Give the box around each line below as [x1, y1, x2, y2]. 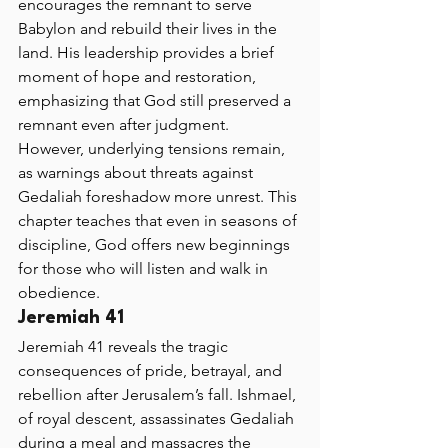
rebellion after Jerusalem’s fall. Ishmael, [18, 385, 300, 404]
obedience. [18, 283, 100, 302]
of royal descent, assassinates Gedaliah [18, 409, 298, 428]
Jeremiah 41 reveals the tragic [18, 337, 232, 356]
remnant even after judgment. [18, 115, 233, 134]
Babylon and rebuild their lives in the [18, 19, 281, 38]
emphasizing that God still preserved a [18, 91, 295, 110]
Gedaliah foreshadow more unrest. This [18, 187, 301, 206]
